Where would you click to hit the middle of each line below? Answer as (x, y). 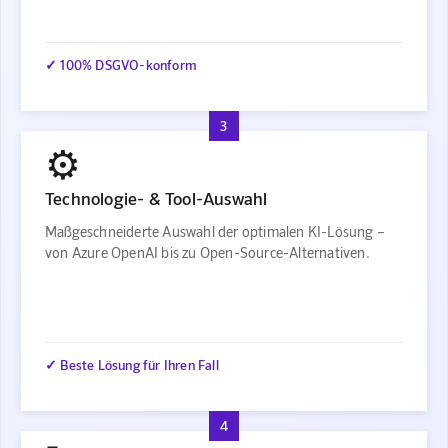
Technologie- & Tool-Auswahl (156, 198)
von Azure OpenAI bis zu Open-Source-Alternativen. (207, 253)
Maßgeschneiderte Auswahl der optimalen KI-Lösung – (215, 232)
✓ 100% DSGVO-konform (121, 64)
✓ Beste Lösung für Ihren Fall (132, 364)
